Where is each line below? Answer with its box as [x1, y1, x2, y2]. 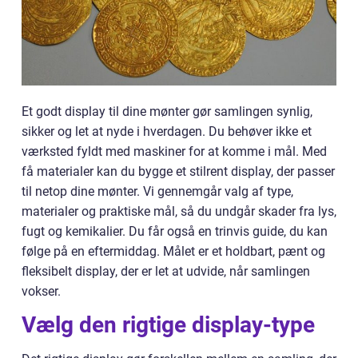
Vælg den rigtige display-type [22, 312, 315, 338]
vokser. [22, 284, 61, 299]
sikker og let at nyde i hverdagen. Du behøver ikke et [22, 124, 312, 139]
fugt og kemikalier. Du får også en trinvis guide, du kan [22, 224, 328, 239]
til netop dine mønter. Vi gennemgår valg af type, [22, 184, 293, 199]
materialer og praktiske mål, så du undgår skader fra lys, [22, 204, 336, 219]
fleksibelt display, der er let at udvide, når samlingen [22, 264, 310, 279]
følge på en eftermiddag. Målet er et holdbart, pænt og [22, 244, 325, 259]
